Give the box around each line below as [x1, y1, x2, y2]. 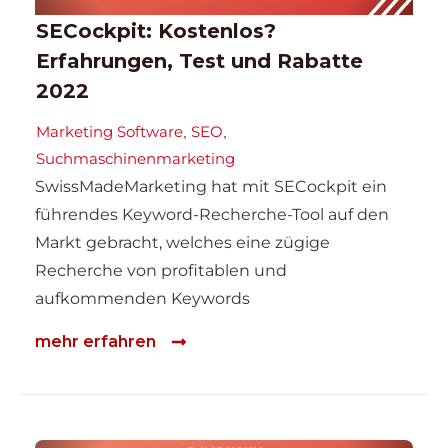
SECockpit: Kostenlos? [36, 19, 276, 44]
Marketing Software [36, 122, 183, 142]
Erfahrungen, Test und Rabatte [36, 49, 363, 74]
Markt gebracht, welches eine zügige [35, 233, 330, 253]
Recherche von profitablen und [35, 261, 287, 281]
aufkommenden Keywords [35, 289, 250, 309]
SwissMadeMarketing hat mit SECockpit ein [35, 177, 387, 197]
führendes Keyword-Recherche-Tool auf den [35, 205, 389, 225]
